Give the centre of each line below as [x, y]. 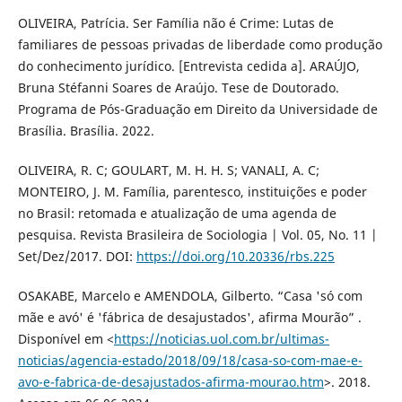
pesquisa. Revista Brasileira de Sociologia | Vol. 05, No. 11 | [197, 234]
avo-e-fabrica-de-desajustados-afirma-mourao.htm [170, 381]
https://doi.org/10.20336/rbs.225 [235, 256]
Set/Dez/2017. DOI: [77, 256]
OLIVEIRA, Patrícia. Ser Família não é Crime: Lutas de [175, 22]
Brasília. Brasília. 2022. [86, 130]
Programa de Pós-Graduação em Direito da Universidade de [197, 109]
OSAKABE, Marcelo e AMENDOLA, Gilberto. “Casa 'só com [190, 295]
